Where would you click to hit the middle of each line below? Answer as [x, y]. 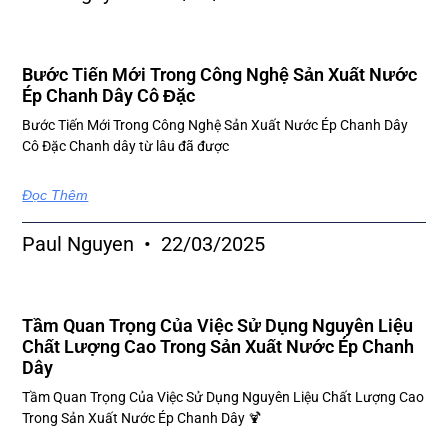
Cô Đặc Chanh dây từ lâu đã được [126, 146]
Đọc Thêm [55, 195]
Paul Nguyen [81, 244]
